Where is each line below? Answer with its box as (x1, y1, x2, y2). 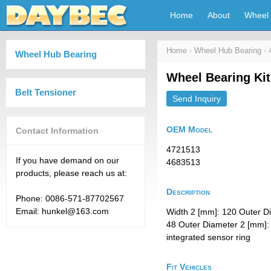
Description (166, 187, 210, 197)
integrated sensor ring (166, 232, 250, 242)
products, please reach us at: (16, 168, 127, 178)
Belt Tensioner (15, 87, 76, 97)
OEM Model (166, 125, 212, 134)
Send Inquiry (172, 94, 221, 103)
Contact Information (16, 126, 99, 135)
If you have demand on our (16, 155, 119, 165)
